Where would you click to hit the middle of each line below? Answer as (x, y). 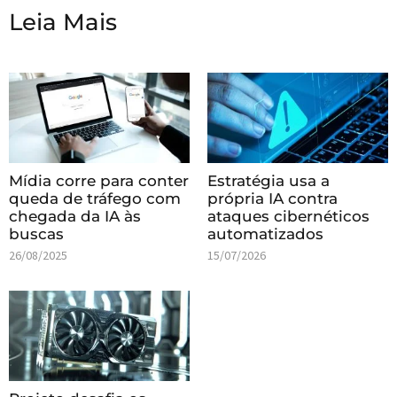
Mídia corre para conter (99, 180)
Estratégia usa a (269, 180)
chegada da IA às (75, 216)
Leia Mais (63, 22)
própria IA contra (272, 198)
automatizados (265, 234)
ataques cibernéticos (288, 216)
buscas (36, 234)
